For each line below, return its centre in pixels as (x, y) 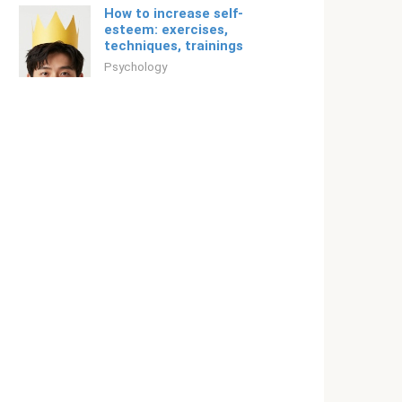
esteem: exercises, (166, 30)
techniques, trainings (174, 46)
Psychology (135, 66)
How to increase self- (174, 13)
